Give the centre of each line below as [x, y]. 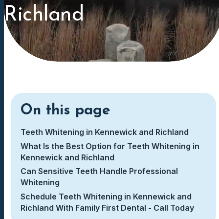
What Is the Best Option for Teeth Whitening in [110, 146]
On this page [66, 111]
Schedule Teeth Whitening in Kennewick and [106, 196]
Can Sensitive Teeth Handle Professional [99, 171]
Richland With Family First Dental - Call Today [108, 208]
